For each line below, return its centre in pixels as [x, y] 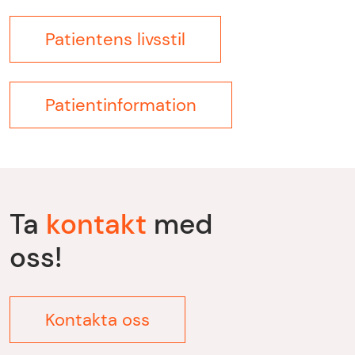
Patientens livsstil [115, 40]
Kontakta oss [97, 320]
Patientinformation [121, 105]
